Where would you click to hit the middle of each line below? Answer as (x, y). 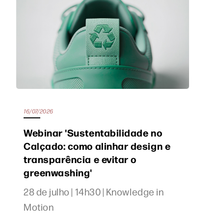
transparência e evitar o (80, 159)
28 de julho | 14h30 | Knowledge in (94, 192)
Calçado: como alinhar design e (97, 146)
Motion (39, 207)
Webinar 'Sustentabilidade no (93, 133)
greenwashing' (58, 172)
